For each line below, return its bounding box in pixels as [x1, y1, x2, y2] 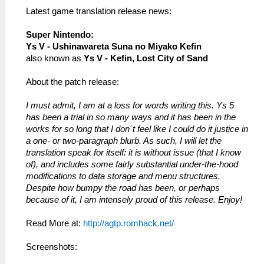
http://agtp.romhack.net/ [83, 219, 174, 229]
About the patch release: [26, 77, 119, 87]
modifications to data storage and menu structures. [26, 171, 220, 181]
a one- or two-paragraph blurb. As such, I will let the [26, 136, 222, 146]
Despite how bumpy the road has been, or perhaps [26, 183, 220, 193]
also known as [26, 54, 84, 64]
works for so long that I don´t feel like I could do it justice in [26, 124, 248, 134]
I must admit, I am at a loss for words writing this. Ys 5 [26, 101, 234, 111]
